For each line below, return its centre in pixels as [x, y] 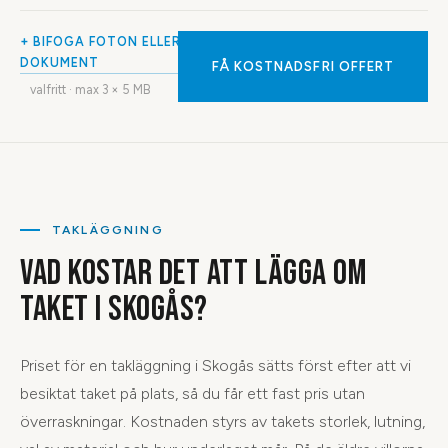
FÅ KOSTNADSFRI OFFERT [302, 66]
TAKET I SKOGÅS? [114, 309]
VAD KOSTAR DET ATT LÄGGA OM [193, 273]
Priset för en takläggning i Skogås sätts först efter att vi [215, 365]
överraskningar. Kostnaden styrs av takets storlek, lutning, [222, 421]
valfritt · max [66, 89]
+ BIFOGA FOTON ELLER [100, 41]
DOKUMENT [59, 62]
